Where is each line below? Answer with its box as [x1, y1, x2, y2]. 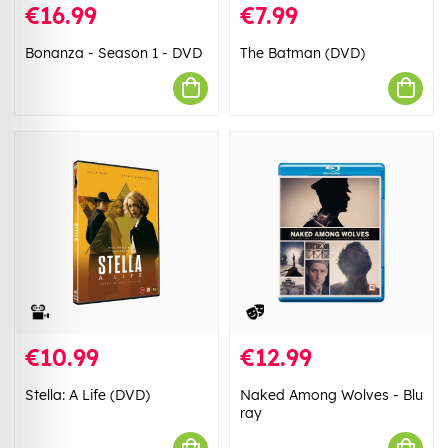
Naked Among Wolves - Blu [240, 386, 423, 405]
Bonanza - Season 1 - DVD [25, 43, 202, 62]
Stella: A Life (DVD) [25, 386, 150, 405]
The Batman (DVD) [240, 43, 365, 62]
